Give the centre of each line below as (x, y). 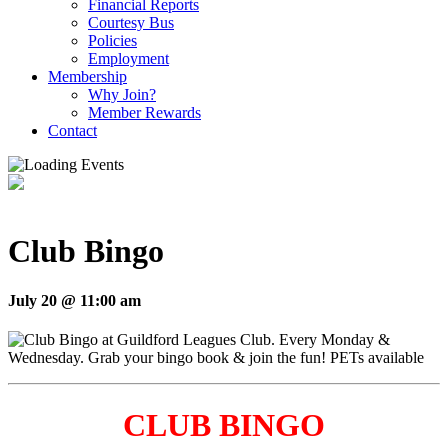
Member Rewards (144, 112)
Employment (128, 58)
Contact (72, 130)
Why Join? (122, 94)
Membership (87, 76)
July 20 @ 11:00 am (74, 300)
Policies (112, 40)
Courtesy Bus (131, 22)
